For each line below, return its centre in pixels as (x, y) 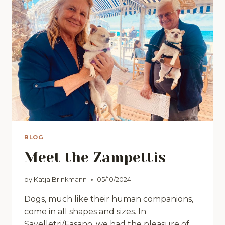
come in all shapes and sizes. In (85, 211)
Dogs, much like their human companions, (109, 199)
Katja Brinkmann (61, 179)
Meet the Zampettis (95, 158)
